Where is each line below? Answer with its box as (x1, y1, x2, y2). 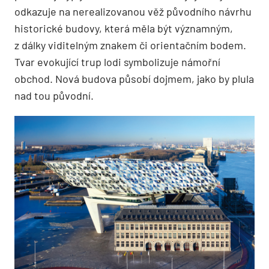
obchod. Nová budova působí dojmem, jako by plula (14, 71, 254, 85)
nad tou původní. (14, 88, 94, 102)
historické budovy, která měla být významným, (14, 21, 233, 35)
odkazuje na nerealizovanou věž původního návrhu (14, 4, 252, 18)
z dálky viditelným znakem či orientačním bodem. (14, 38, 246, 52)
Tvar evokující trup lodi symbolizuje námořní (14, 55, 220, 68)
